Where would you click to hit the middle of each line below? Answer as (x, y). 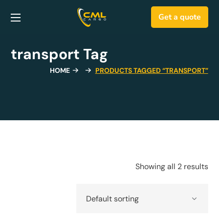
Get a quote (179, 17)
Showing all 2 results (172, 166)
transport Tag (60, 54)
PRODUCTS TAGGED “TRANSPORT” (152, 70)
